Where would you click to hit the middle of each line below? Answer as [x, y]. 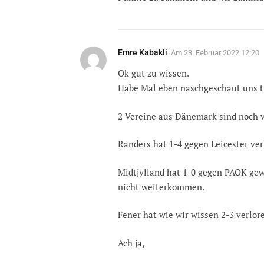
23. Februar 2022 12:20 [222, 53]
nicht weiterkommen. [161, 187]
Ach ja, [131, 242]
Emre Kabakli [143, 53]
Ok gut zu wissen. [154, 73]
